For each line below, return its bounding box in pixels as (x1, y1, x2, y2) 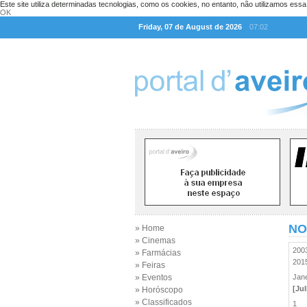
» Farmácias (135, 248, 181, 258)
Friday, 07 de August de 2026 (138, 23, 242, 31)
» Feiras (135, 260, 165, 270)
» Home (135, 223, 164, 233)
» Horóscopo (135, 285, 183, 295)
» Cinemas (135, 236, 175, 245)
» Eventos (135, 273, 172, 282)
